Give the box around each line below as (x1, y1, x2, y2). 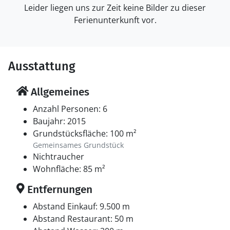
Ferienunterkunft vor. (73, 14, 157, 26)
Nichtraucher (33, 151, 84, 162)
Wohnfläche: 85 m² (33, 163, 105, 175)
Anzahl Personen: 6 (33, 103, 107, 114)
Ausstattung (8, 59, 75, 73)
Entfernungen (25, 183, 92, 196)
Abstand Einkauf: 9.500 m (33, 201, 130, 212)
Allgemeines (28, 85, 89, 99)
